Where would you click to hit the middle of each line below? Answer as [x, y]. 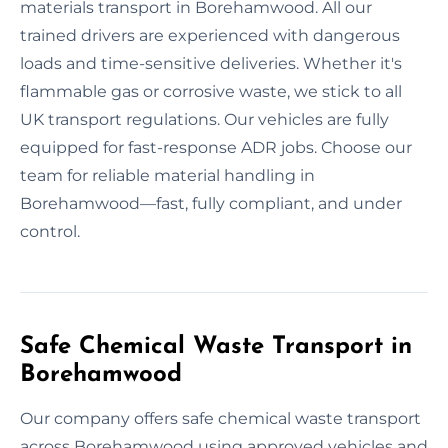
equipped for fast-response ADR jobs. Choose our [216, 147]
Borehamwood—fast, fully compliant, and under [211, 203]
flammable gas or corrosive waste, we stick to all [211, 91]
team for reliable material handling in [167, 175]
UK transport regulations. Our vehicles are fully [204, 119]
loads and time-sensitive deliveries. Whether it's [211, 63]
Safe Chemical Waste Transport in [216, 346]
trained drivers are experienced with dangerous [210, 35]
